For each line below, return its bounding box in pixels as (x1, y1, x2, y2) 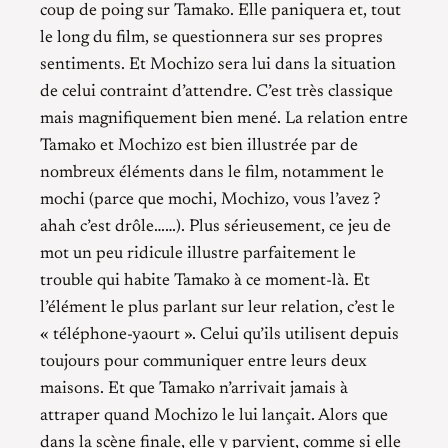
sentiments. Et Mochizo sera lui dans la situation (40, 56, 396, 75)
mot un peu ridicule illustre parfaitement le (40, 245, 356, 264)
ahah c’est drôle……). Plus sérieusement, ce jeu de (40, 218, 391, 237)
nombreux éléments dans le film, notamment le (40, 164, 384, 183)
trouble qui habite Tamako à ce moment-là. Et (40, 272, 370, 291)
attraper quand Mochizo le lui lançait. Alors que (40, 407, 388, 426)
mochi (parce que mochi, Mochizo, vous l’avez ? (40, 191, 381, 210)
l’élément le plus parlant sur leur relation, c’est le (40, 299, 395, 318)
